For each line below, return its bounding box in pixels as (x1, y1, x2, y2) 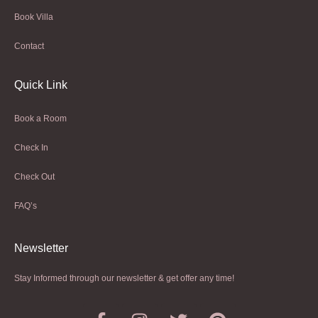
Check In (14, 143, 48, 153)
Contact (14, 41, 44, 51)
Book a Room (14, 114, 67, 124)
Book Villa (14, 12, 53, 22)
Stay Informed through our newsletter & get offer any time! (14, 273, 234, 283)
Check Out (14, 172, 55, 182)
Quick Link (14, 79, 67, 91)
